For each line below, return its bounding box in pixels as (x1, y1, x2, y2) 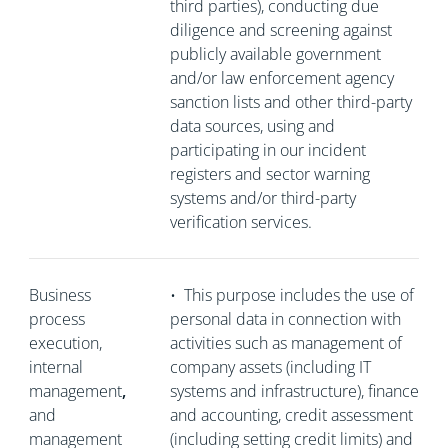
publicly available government (169, 43, 381, 65)
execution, (28, 332, 102, 354)
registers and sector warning (169, 163, 370, 185)
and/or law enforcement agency (169, 67, 394, 89)
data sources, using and (169, 115, 335, 137)
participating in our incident (169, 139, 366, 161)
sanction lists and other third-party (169, 91, 412, 113)
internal (28, 356, 83, 378)
